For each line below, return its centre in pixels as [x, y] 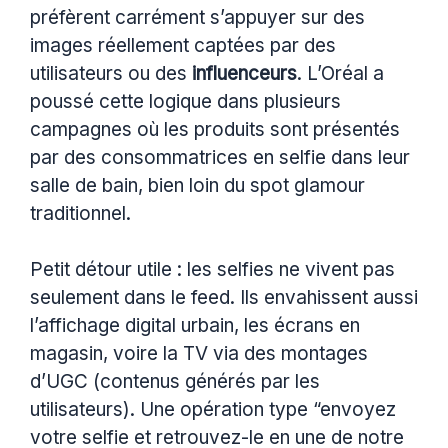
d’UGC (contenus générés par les [175, 382]
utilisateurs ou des [111, 73]
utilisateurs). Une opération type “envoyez [213, 410]
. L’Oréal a [340, 73]
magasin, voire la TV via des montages [199, 354]
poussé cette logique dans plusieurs [185, 101]
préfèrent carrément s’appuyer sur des [197, 17]
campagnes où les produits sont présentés [215, 129]
